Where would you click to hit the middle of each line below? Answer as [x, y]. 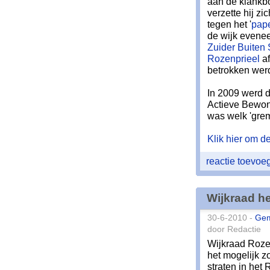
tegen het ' [229, 24]
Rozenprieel [234, 58]
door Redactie [234, 229]
